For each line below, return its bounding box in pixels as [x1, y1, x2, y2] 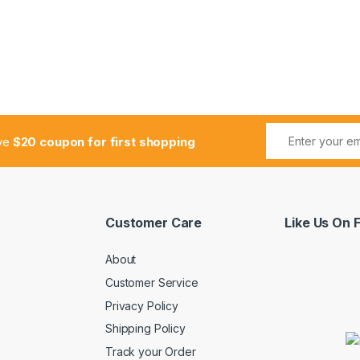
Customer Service [105, 276, 198, 290]
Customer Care [105, 214, 202, 231]
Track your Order [105, 344, 196, 358]
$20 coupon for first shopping [12, 133, 195, 149]
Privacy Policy [105, 298, 179, 313]
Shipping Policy [105, 321, 186, 336]
